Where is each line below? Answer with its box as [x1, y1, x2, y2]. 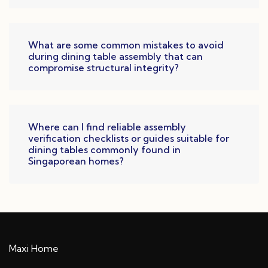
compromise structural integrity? [28, 62, 179, 74]
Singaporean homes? [28, 155, 124, 167]
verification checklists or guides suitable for [28, 132, 229, 145]
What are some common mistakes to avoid [28, 39, 224, 51]
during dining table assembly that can [28, 50, 203, 63]
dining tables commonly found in [28, 144, 181, 156]
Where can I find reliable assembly [28, 121, 186, 133]
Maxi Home [9, 242, 59, 255]
